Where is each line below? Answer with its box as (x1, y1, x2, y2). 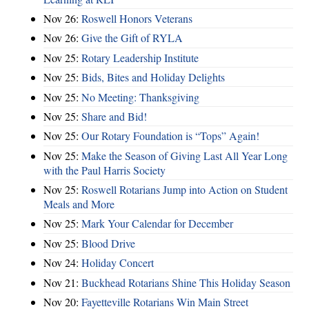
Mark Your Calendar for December (81, 216, 233, 231)
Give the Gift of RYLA (81, 30, 183, 46)
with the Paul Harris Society (43, 162, 166, 177)
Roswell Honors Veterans (81, 11, 192, 26)
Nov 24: (43, 255, 81, 270)
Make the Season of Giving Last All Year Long (81, 148, 288, 163)
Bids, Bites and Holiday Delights (81, 70, 225, 85)
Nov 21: (43, 275, 81, 290)
